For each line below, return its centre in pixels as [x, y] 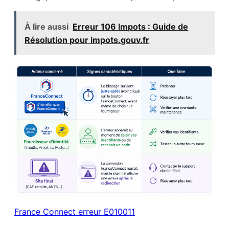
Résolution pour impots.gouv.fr [87, 40]
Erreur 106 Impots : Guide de [131, 26]
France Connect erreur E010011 [75, 211]
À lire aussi [47, 26]
